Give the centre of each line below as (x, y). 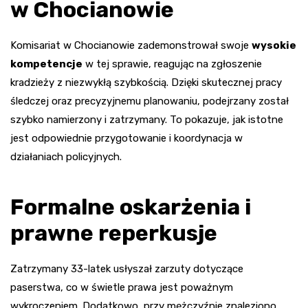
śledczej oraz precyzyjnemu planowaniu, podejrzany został (150, 101)
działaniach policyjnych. (66, 156)
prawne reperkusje (114, 233)
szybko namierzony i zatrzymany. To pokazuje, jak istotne (147, 119)
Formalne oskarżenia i (131, 207)
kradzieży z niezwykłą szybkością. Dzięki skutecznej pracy (146, 82)
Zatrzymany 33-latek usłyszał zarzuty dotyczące (127, 268)
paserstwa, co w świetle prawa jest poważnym (122, 287)
